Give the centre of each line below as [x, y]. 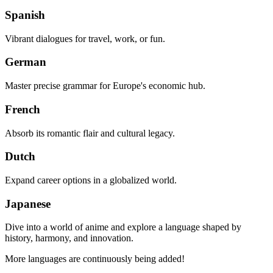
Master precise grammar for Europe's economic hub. [105, 86]
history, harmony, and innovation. [69, 238]
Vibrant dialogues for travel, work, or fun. [85, 38]
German [26, 62]
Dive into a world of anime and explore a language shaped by [123, 227]
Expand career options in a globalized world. [91, 180]
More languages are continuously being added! [95, 259]
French [23, 109]
